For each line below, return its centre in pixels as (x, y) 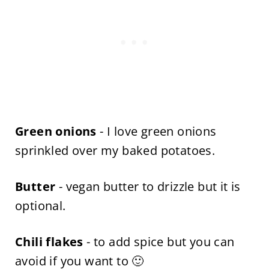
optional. (40, 206)
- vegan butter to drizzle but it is (148, 186)
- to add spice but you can (159, 242)
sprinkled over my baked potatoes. (115, 150)
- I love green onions (156, 131)
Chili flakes (49, 242)
